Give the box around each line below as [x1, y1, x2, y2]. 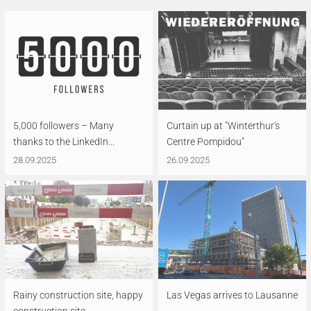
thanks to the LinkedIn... [13, 136, 115, 147]
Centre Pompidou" [167, 136, 244, 147]
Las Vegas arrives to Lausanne [167, 289, 298, 301]
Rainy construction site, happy [13, 289, 143, 301]
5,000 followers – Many [13, 120, 114, 131]
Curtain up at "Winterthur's [167, 120, 280, 131]
